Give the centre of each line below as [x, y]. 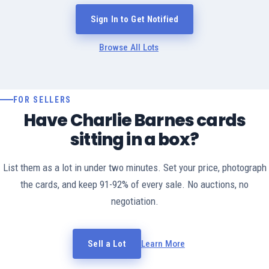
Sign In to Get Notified [134, 20]
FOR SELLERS [42, 100]
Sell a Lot [107, 244]
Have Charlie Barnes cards [134, 121]
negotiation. [134, 201]
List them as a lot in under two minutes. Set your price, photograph [134, 168]
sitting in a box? [134, 140]
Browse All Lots [129, 48]
